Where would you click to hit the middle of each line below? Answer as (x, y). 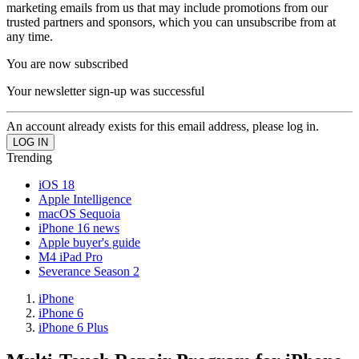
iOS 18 (56, 184)
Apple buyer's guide (89, 242)
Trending (29, 157)
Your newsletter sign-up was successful (105, 91)
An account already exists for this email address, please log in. (163, 126)
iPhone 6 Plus (73, 327)
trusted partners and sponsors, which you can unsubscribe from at (171, 22)
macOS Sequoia (79, 213)
